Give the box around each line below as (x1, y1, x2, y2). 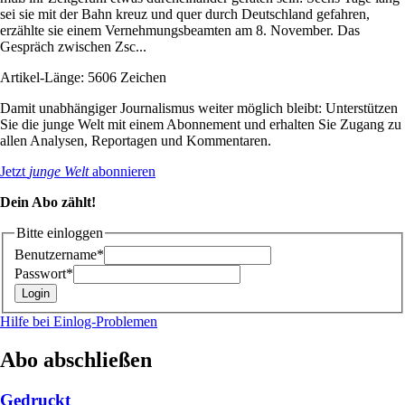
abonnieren (89, 163, 155, 179)
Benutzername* (14, 247, 104, 263)
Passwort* (14, 266, 73, 282)
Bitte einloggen (16, 224, 103, 240)
